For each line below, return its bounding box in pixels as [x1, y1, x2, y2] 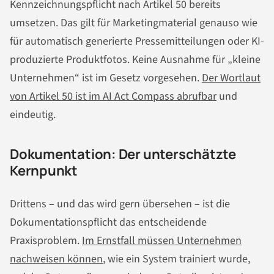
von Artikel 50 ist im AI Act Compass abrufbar [10, 89, 217, 105]
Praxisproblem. [10, 232, 82, 248]
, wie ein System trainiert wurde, [103, 251, 250, 267]
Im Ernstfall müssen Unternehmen [82, 232, 242, 248]
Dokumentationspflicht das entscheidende [10, 214, 207, 230]
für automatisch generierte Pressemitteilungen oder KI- [10, 34, 264, 50]
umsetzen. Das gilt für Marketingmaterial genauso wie [10, 15, 257, 31]
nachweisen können [10, 251, 103, 267]
